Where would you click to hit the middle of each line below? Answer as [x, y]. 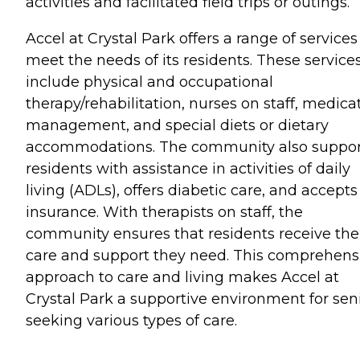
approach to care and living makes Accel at [182, 277]
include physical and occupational [149, 82]
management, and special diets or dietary [177, 125]
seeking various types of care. [131, 320]
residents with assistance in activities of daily [188, 168]
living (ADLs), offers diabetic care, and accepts [192, 190]
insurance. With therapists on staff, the [164, 212]
